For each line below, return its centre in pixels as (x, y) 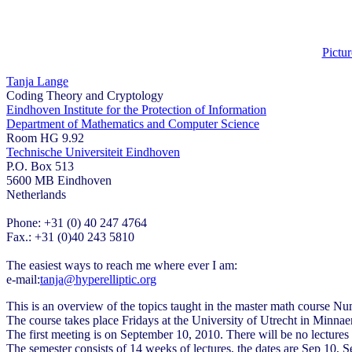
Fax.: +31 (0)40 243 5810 (70, 236)
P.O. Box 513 (40, 166)
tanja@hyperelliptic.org (98, 279)
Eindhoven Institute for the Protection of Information (136, 109)
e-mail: (23, 279)
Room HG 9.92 (45, 137)
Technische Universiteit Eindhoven (93, 152)
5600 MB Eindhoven (59, 180)
